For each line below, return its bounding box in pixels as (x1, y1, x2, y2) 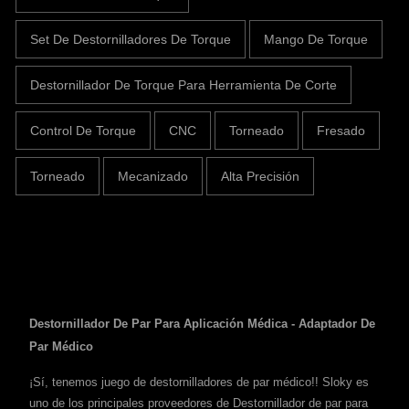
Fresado (317, 123, 365, 139)
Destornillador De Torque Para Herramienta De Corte (30, 78, 337, 93)
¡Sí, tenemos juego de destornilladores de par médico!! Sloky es (29, 375, 369, 390)
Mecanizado (118, 169, 188, 184)
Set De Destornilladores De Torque (30, 32, 231, 47)
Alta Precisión (221, 169, 299, 184)
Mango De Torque (264, 32, 368, 47)
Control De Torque (30, 123, 136, 139)
